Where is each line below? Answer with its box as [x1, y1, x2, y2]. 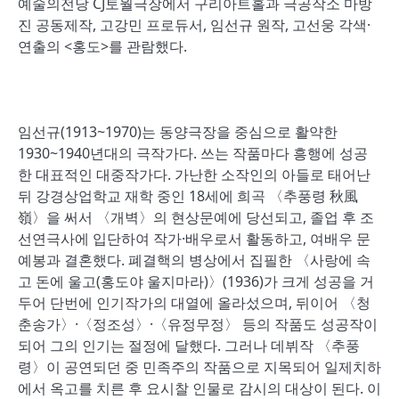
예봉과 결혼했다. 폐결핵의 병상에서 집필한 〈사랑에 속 [18, 250, 370, 270]
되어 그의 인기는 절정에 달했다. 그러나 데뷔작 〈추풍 [18, 336, 360, 355]
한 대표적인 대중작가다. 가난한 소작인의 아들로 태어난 [18, 165, 370, 184]
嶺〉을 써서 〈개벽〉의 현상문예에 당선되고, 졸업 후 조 [18, 208, 374, 227]
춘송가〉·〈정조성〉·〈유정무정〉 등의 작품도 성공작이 [18, 314, 378, 334]
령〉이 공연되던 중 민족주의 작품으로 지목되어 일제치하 [18, 357, 381, 377]
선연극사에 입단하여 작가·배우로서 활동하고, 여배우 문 [18, 229, 370, 248]
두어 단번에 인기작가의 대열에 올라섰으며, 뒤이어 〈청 [18, 293, 370, 313]
